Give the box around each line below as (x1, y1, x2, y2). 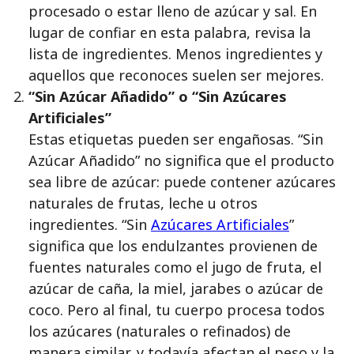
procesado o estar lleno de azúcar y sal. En (28, 2, 317, 21)
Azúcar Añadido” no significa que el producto (28, 151, 334, 170)
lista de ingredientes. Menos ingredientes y (28, 44, 322, 63)
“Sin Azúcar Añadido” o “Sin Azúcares (28, 87, 287, 106)
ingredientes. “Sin (28, 215, 151, 234)
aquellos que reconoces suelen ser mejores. (28, 66, 324, 85)
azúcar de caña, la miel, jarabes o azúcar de (28, 279, 323, 298)
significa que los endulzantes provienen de (28, 236, 318, 255)
